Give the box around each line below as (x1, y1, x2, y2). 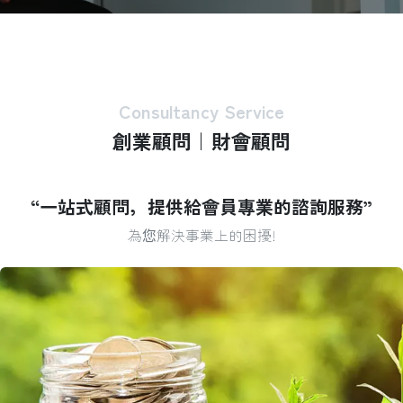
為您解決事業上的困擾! (127, 225, 276, 246)
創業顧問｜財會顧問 (112, 127, 291, 155)
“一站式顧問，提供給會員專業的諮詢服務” (31, 193, 372, 219)
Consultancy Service (119, 98, 284, 124)
